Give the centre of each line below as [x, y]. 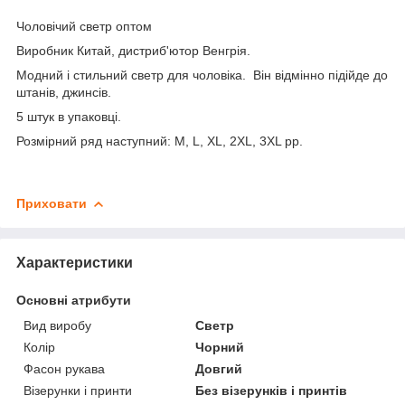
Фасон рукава [64, 368]
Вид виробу [57, 325]
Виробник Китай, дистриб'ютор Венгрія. [133, 50]
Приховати [52, 203]
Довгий [219, 368]
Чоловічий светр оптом [84, 26]
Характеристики [75, 262]
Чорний [220, 347]
